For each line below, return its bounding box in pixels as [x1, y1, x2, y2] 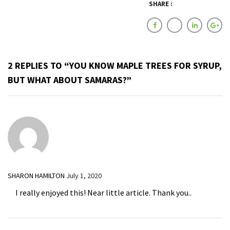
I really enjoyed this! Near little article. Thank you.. [15, 187, 191, 198]
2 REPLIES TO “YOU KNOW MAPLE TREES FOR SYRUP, [8, 59, 222, 71]
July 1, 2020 [66, 170, 102, 180]
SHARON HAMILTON [8, 170, 65, 180]
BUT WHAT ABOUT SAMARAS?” [8, 73, 131, 86]
